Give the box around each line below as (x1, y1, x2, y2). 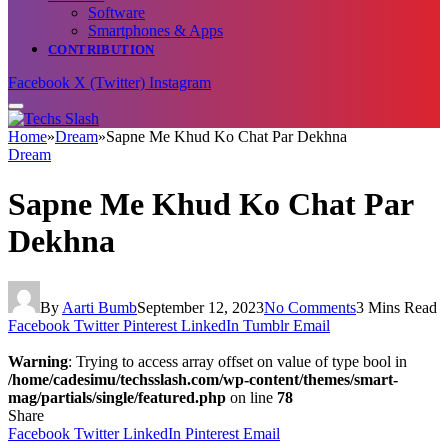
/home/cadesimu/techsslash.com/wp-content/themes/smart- (8, 370, 398, 388)
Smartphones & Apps (88, 22, 223, 40)
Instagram (149, 74, 211, 92)
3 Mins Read (356, 298, 437, 316)
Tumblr (243, 316, 289, 334)
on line (226, 388, 277, 406)
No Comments (264, 298, 356, 316)
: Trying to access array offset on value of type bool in (68, 352, 407, 370)
